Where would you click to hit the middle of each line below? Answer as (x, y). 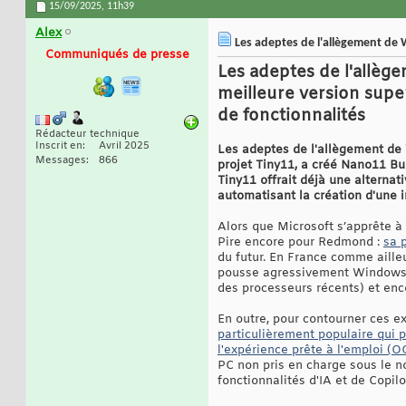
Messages (61, 161)
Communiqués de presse (117, 55)
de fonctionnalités (291, 116)
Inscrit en (59, 146)
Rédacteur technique (87, 135)
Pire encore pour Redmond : (300, 243)
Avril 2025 (124, 146)
